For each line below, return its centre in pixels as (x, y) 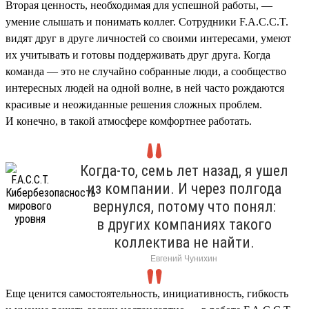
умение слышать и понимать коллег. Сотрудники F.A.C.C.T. (147, 21)
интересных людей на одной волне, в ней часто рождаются (145, 88)
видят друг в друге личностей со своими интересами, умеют (148, 38)
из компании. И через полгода (184, 188)
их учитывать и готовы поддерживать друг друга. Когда (138, 54)
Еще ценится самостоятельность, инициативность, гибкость (147, 293)
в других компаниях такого (184, 224)
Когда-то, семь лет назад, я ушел (184, 170)
